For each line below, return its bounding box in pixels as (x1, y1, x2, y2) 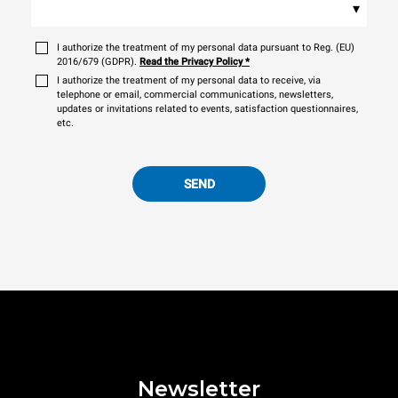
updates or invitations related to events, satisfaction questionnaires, (57, 103, 358, 115)
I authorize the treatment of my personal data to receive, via (57, 75, 321, 86)
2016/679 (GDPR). (57, 56, 137, 68)
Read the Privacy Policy (139, 56, 243, 68)
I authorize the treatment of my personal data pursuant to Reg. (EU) (57, 42, 354, 53)
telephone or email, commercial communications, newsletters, (57, 89, 333, 100)
